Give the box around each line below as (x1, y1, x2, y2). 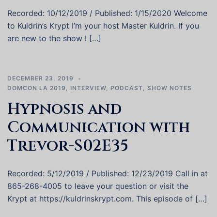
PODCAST (110, 84, 143, 92)
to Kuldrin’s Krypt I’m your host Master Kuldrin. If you (7, 21, 199, 31)
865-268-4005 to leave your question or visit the (7, 181, 188, 191)
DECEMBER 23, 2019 (7, 75, 74, 82)
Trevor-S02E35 (7, 136, 128, 156)
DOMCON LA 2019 (7, 84, 66, 92)
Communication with (7, 117, 190, 138)
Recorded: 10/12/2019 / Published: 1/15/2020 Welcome (7, 8, 207, 18)
